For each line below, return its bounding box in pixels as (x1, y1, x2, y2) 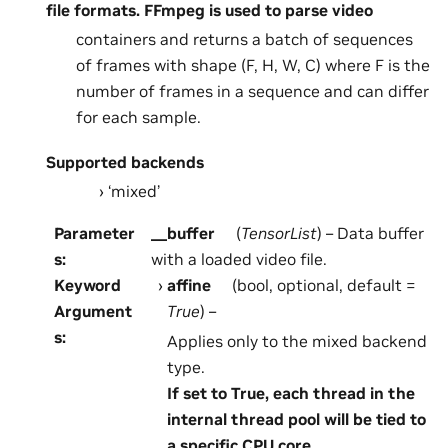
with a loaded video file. (150, 248, 327, 269)
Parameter (54, 222, 135, 243)
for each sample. (76, 107, 201, 128)
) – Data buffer (317, 222, 425, 243)
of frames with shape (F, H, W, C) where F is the (76, 55, 430, 76)
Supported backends (46, 151, 204, 172)
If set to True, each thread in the (166, 382, 415, 403)
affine (166, 274, 211, 295)
